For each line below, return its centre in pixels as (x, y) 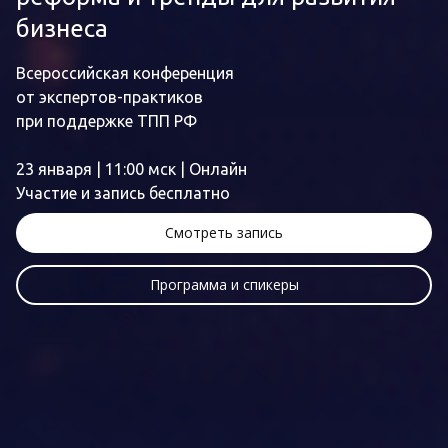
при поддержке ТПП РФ (106, 121)
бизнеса (62, 28)
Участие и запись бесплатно (123, 193)
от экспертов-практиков (109, 97)
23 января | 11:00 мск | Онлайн (131, 169)
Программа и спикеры (224, 284)
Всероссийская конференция (125, 73)
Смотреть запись (224, 232)
